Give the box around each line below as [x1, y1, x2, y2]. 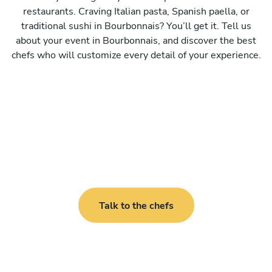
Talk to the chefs [98, 199, 174, 212]
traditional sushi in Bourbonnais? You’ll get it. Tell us [21, 19, 251, 33]
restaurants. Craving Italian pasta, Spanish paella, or [22, 4, 250, 18]
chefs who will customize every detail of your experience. [11, 48, 261, 62]
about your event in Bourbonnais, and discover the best [16, 33, 256, 47]
